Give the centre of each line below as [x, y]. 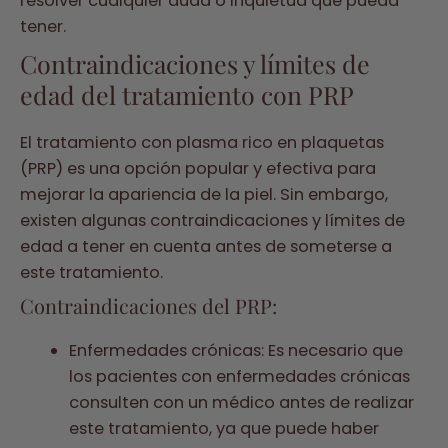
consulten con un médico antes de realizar [242, 402]
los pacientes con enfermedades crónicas [240, 376]
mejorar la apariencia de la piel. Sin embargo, [204, 194]
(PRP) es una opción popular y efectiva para [198, 168]
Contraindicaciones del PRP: [148, 305]
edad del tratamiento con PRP [187, 94]
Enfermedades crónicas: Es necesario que [236, 350]
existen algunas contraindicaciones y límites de [212, 220]
